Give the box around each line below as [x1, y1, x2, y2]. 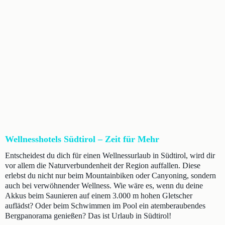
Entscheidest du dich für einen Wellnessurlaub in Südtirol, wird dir [5, 151, 215, 160]
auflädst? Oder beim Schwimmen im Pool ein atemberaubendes [5, 201, 205, 210]
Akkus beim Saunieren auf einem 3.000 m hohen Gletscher [5, 191, 192, 200]
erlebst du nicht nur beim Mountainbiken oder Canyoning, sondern [5, 171, 216, 180]
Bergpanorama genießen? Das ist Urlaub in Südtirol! [5, 211, 171, 220]
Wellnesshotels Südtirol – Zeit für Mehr [5, 134, 159, 144]
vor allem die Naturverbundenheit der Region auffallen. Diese [5, 161, 200, 170]
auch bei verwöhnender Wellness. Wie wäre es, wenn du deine [5, 181, 203, 190]
